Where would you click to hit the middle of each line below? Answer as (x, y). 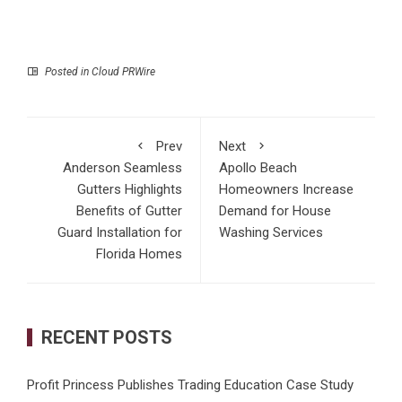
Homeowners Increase (286, 189)
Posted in (67, 71)
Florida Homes (139, 253)
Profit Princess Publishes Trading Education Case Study (190, 385)
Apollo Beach (258, 167)
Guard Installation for (120, 232)
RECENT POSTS (107, 337)
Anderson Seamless (122, 167)
